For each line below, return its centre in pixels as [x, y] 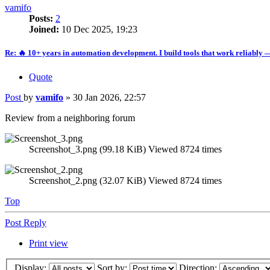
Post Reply [26, 222]
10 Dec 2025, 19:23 [98, 30]
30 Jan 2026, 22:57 [109, 97]
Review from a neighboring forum [70, 118]
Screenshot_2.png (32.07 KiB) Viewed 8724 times [125, 180]
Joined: [44, 30]
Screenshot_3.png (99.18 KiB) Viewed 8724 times [125, 149]
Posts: [41, 19]
